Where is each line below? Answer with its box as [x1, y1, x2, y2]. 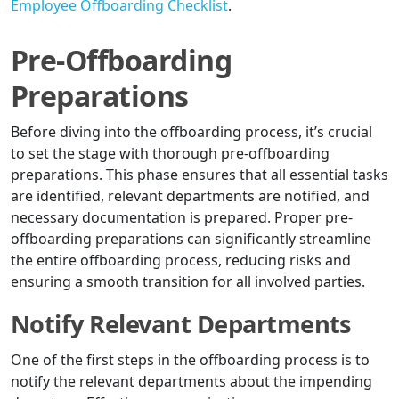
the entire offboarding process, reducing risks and [11, 250, 351, 271]
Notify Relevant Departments [11, 307, 352, 341]
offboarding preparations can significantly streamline [11, 229, 371, 249]
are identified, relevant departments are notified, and [11, 186, 370, 207]
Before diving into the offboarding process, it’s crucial [11, 122, 372, 142]
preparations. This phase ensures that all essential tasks [11, 165, 388, 185]
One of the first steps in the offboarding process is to [11, 350, 370, 370]
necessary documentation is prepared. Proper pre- [11, 208, 353, 228]
